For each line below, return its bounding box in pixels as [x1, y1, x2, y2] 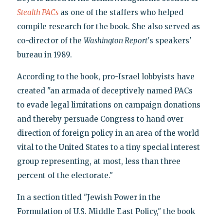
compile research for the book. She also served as [17, 21, 200, 31]
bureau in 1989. [17, 50, 72, 59]
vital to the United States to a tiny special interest [17, 142, 200, 152]
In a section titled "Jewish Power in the [17, 192, 161, 202]
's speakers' [147, 36, 192, 45]
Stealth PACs [17, 7, 58, 17]
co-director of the [17, 36, 84, 45]
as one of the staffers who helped [58, 7, 183, 17]
